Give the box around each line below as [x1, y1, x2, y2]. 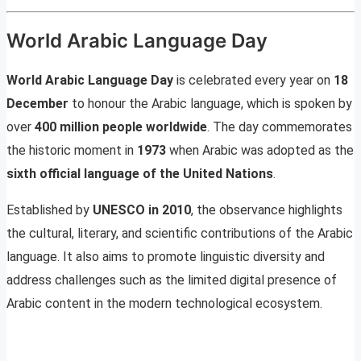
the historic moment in [6, 142, 137, 158]
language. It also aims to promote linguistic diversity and [6, 248, 325, 264]
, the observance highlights [191, 201, 342, 218]
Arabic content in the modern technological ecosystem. [6, 295, 322, 311]
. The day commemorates [207, 118, 352, 135]
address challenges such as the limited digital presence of [6, 272, 337, 288]
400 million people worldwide [35, 118, 207, 135]
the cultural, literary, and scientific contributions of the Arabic [6, 225, 353, 241]
